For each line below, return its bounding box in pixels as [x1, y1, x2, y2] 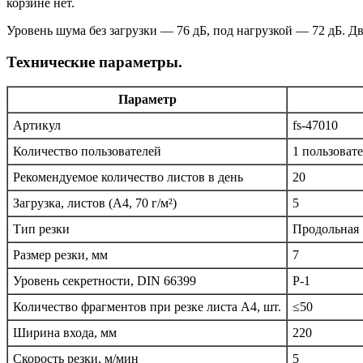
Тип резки [13, 222, 70, 237]
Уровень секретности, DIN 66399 [13, 274, 196, 288]
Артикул [13, 118, 61, 133]
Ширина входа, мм [13, 326, 117, 340]
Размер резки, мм [13, 248, 108, 263]
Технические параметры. [6, 53, 182, 70]
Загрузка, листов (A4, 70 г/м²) [13, 196, 177, 211]
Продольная [293, 222, 359, 237]
